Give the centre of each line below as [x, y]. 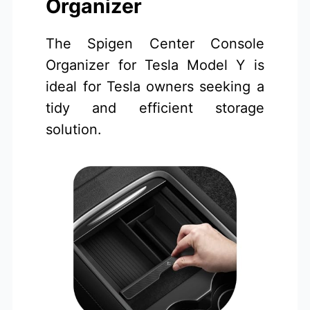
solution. [74, 130]
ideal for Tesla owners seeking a [155, 87]
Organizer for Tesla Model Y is [155, 65]
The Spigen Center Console [155, 44]
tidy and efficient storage [155, 108]
